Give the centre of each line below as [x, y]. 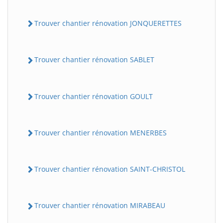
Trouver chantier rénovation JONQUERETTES [108, 23]
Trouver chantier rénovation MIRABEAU [100, 206]
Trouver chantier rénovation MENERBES [101, 132]
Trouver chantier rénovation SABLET [94, 60]
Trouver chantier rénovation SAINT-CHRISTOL [110, 169]
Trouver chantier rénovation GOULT [94, 96]
